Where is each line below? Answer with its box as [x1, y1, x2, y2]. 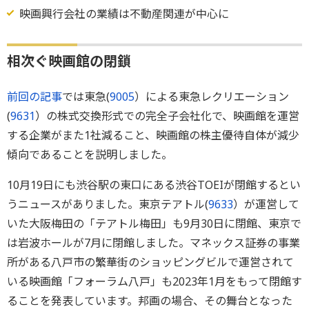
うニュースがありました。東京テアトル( [7, 197, 208, 212]
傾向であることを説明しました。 [7, 147, 172, 163]
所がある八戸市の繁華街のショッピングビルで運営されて [7, 255, 294, 270]
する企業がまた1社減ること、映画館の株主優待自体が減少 [7, 128, 299, 143]
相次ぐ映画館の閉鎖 [7, 52, 131, 71]
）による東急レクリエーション [134, 89, 289, 105]
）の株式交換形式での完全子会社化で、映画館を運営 [35, 108, 299, 124]
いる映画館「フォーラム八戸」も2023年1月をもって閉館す [7, 274, 302, 290]
